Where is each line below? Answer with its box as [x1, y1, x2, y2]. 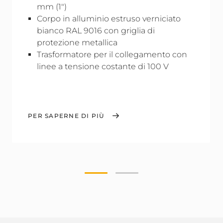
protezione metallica [37, 38, 117, 47]
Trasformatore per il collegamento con [37, 50, 187, 59]
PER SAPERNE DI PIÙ [28, 112, 105, 119]
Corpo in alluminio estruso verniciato [37, 14, 181, 23]
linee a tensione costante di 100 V [37, 62, 169, 71]
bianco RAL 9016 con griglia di [37, 26, 155, 35]
